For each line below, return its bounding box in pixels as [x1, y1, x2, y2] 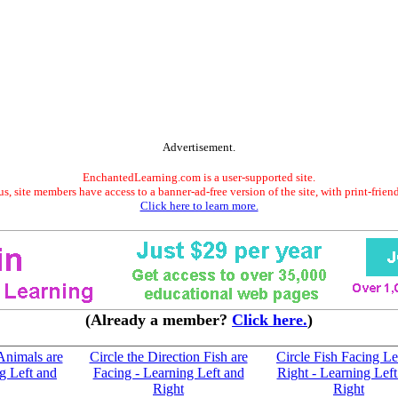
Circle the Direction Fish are [89, 349, 248, 364]
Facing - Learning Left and [92, 365, 244, 380]
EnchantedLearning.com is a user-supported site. [83, 171, 315, 184]
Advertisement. [163, 140, 235, 154]
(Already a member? [85, 311, 232, 329]
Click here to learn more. [139, 199, 259, 212]
